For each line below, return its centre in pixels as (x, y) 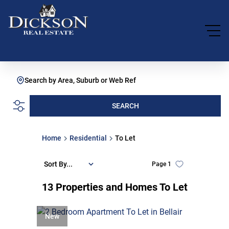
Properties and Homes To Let (121, 187)
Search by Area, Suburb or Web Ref (80, 80)
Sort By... (58, 164)
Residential (88, 138)
